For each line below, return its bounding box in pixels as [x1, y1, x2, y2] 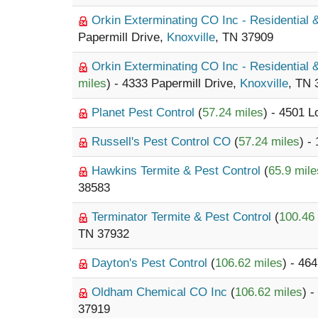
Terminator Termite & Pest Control [92, 210, 275, 224]
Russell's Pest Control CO [92, 135, 234, 148]
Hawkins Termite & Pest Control [92, 164, 264, 177]
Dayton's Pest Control [92, 256, 211, 270]
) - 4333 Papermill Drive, [106, 77, 240, 90]
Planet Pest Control [92, 106, 198, 119]
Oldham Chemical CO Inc [92, 285, 231, 299]
